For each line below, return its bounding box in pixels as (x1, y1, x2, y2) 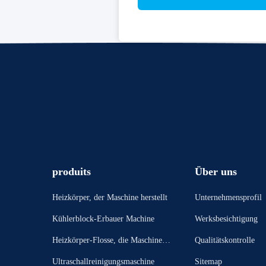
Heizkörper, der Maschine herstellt (52, 193, 167, 202)
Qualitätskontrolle (194, 236, 255, 245)
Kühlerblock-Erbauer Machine (52, 214, 154, 223)
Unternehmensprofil (194, 193, 262, 202)
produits (52, 166, 91, 178)
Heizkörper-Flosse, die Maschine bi (52, 236, 171, 245)
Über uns (194, 166, 237, 178)
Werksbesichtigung (194, 214, 258, 223)
